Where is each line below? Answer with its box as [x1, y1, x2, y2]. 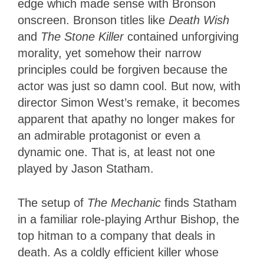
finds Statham [161, 196, 237, 209]
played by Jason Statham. [18, 161, 154, 175]
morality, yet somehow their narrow [18, 46, 201, 60]
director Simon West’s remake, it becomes [18, 95, 240, 109]
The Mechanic [87, 196, 161, 209]
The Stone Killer [41, 29, 124, 43]
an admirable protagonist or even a [18, 128, 200, 142]
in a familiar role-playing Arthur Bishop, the [18, 212, 239, 226]
